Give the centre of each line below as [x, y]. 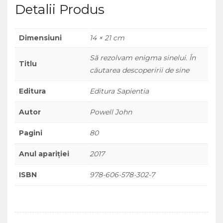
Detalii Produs [60, 9]
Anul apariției [44, 154]
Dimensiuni [40, 38]
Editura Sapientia [119, 91]
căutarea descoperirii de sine [139, 70]
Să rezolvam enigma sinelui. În [143, 58]
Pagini [31, 133]
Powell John [111, 112]
